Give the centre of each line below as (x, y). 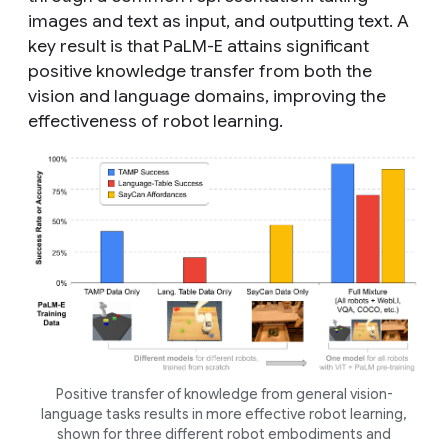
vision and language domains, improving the (207, 95)
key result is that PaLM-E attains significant (198, 45)
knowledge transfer (175, 70)
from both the (313, 70)
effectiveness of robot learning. (155, 120)
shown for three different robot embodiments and (224, 433)
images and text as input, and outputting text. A (218, 20)
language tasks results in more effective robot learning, (224, 413)
